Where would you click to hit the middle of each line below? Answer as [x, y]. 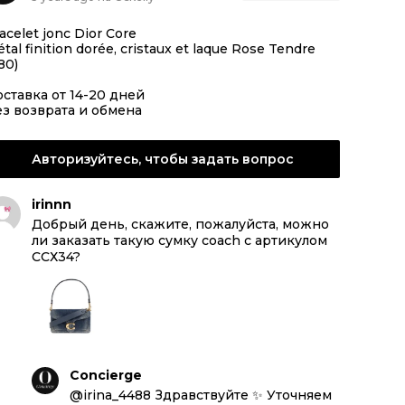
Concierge [106, 375]
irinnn [52, 204]
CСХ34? [56, 257]
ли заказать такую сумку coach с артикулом [179, 240]
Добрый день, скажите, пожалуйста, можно [180, 224]
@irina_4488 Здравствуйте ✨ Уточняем [201, 395]
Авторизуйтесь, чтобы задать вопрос [162, 159]
